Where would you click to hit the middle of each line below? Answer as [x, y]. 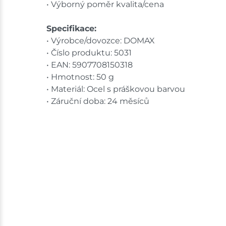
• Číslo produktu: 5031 [89, 53]
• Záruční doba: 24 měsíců [98, 101]
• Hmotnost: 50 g [80, 77]
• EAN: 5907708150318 [90, 65]
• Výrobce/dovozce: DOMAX [101, 41]
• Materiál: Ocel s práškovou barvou [116, 89]
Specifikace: [71, 29]
